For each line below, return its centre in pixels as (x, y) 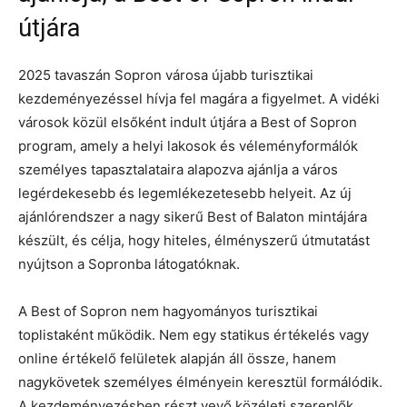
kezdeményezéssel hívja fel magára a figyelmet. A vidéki (199, 98)
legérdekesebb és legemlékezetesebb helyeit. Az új (185, 193)
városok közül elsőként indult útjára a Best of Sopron (188, 122)
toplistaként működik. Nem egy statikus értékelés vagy (194, 334)
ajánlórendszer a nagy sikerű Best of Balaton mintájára (193, 216)
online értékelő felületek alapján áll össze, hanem (177, 358)
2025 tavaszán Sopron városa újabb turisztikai (166, 74)
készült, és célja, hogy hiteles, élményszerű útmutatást (194, 240)
